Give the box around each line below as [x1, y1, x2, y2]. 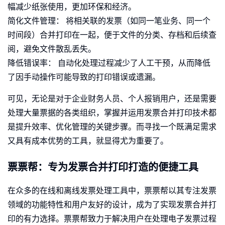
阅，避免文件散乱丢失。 [8, 45, 96, 54]
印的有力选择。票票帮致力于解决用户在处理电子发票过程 [8, 214, 216, 223]
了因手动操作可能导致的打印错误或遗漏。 [8, 73, 160, 82]
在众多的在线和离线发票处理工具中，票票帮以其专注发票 [8, 186, 216, 195]
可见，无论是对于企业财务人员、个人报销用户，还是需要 [8, 94, 216, 103]
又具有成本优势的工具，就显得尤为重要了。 [8, 137, 168, 146]
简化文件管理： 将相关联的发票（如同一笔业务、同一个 [8, 17, 210, 26]
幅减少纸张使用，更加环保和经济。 [8, 3, 136, 12]
